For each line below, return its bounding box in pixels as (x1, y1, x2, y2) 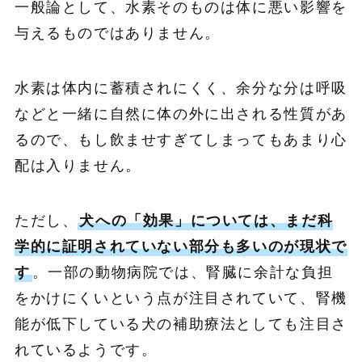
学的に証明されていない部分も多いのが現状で (14, 238, 347, 255)
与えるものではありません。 (14, 25, 221, 42)
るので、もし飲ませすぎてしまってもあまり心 (14, 132, 347, 149)
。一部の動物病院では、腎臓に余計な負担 (32, 264, 334, 281)
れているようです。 (14, 342, 158, 359)
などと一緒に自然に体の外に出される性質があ (14, 106, 347, 123)
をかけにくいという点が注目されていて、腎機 (14, 290, 347, 307)
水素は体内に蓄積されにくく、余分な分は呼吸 (14, 80, 347, 97)
